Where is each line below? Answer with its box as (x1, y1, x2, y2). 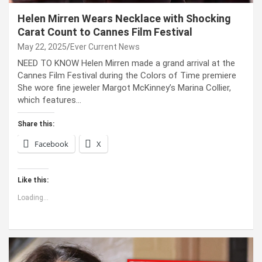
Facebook (35, 138, 68, 149)
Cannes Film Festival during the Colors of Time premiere (18, 70, 236, 81)
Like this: (18, 175, 49, 184)
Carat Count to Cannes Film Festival (18, 25, 192, 38)
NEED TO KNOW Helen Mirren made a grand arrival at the (18, 57, 235, 68)
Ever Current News (70, 42, 140, 51)
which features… (18, 94, 81, 105)
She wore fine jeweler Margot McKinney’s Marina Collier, (18, 82, 231, 93)
